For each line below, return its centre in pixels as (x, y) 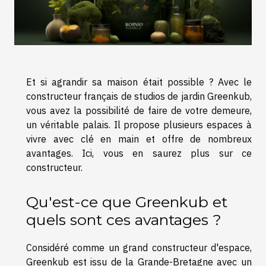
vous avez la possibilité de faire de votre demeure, (139, 110)
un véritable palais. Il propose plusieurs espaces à (139, 124)
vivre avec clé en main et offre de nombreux (139, 139)
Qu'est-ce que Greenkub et (127, 202)
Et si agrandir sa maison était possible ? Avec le (139, 82)
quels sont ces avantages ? (124, 220)
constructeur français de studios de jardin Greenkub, (139, 96)
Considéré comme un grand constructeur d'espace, (139, 248)
